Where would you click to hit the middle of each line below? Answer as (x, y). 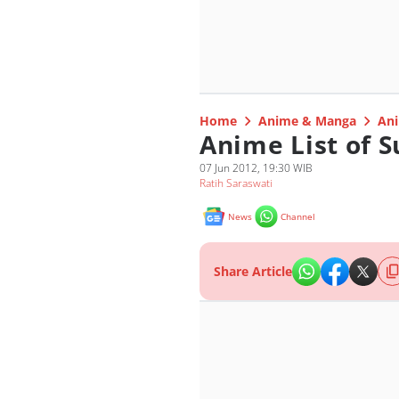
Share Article (253, 271)
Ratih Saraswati (236, 183)
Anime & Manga (307, 121)
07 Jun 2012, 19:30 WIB (256, 168)
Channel (298, 216)
